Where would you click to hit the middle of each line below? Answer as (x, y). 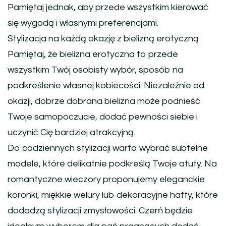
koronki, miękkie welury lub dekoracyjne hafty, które (113, 195)
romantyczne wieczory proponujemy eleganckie (106, 180)
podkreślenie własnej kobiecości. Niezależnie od (106, 86)
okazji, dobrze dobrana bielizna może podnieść (104, 101)
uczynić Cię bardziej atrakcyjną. (71, 133)
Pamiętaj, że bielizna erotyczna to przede (93, 54)
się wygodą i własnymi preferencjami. (83, 23)
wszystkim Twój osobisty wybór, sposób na (95, 70)
